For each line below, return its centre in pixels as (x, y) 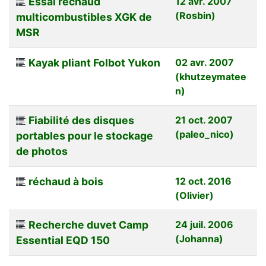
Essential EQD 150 (63, 240)
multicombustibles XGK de (84, 17)
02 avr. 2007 (205, 62)
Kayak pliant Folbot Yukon (94, 62)
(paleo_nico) (205, 134)
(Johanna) (199, 238)
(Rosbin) (195, 15)
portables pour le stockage (85, 135)
